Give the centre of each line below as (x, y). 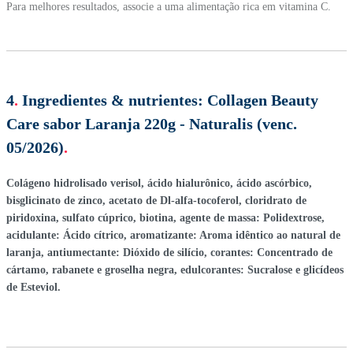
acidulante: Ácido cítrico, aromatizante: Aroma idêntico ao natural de (173, 235)
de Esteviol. (33, 287)
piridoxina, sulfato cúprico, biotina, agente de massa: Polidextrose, (165, 217)
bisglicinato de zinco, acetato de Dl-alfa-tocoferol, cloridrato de (156, 200)
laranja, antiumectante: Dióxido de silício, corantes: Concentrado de (169, 252)
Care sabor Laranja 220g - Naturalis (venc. (152, 123)
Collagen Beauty (263, 100)
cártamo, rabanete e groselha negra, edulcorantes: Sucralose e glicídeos (175, 269)
